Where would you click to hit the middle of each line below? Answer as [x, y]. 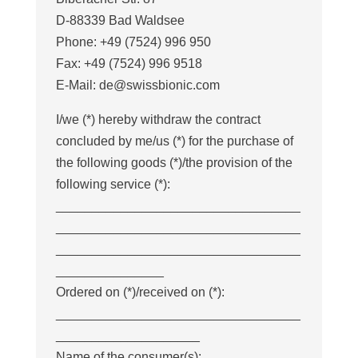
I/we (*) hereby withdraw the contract [158, 119]
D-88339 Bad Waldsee [120, 20]
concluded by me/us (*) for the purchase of [174, 141]
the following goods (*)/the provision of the [174, 163]
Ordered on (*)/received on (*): [140, 292]
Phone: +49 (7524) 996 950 [133, 42]
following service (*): [113, 184]
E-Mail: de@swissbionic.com [137, 85]
